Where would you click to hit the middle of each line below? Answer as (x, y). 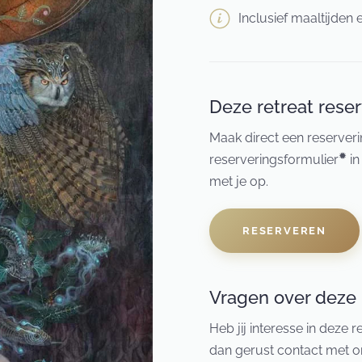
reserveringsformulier (274, 160)
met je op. (239, 182)
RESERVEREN (284, 231)
